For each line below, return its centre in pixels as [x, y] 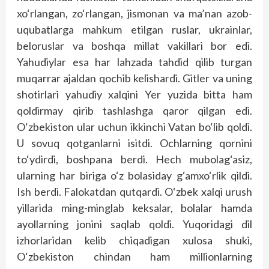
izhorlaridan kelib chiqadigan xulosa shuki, [134, 240]
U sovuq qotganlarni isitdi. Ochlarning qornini [134, 143]
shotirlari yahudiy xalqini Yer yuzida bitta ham [134, 94]
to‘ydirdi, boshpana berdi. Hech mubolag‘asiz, [134, 159]
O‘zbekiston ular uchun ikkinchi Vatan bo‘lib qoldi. [134, 127]
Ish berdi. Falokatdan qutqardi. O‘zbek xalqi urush [134, 192]
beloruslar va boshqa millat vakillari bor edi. [134, 46]
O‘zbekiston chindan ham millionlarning [134, 256]
